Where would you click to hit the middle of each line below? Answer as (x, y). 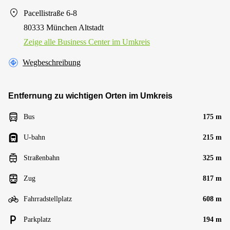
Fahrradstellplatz (48, 199)
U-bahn (34, 137)
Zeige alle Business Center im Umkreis (87, 42)
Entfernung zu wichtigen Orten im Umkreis (90, 95)
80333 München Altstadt (64, 27)
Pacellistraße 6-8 (50, 13)
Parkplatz (37, 219)
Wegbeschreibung (52, 62)
